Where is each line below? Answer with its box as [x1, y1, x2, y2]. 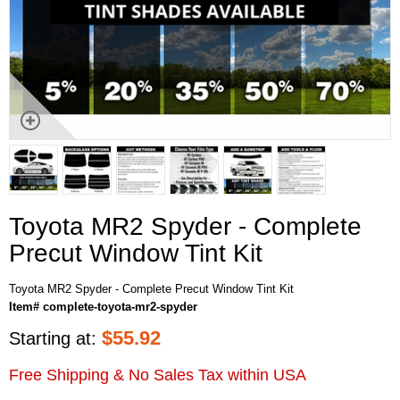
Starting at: [9, 328, 102, 348]
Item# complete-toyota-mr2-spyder [9, 299, 197, 313]
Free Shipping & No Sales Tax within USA [9, 365, 306, 384]
